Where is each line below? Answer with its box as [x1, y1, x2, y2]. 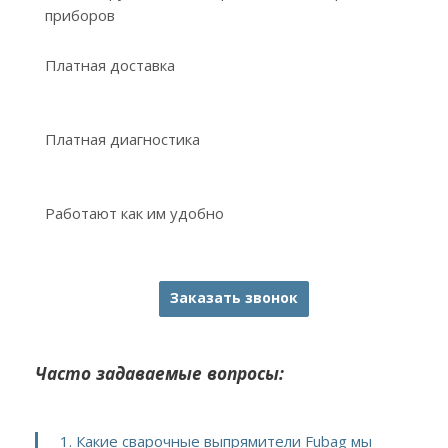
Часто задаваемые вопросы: [35, 361, 284, 385]
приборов [45, 5, 115, 25]
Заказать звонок [170, 288, 298, 307]
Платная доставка [45, 55, 175, 75]
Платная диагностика [45, 129, 200, 149]
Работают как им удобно [45, 203, 224, 223]
